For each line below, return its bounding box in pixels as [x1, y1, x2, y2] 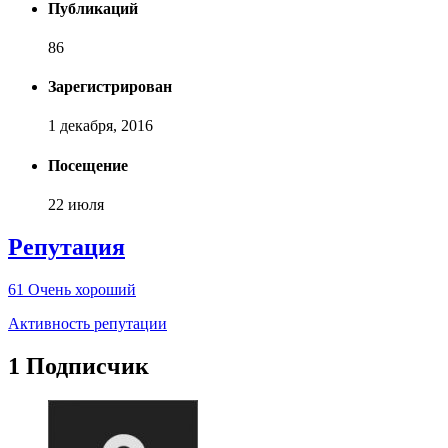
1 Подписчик [8, 352, 149, 379]
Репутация [8, 233, 125, 260]
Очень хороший [28, 280, 136, 298]
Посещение [48, 156, 128, 174]
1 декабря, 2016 [48, 117, 153, 135]
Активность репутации [8, 314, 167, 332]
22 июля [48, 196, 104, 213]
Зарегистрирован [48, 78, 172, 96]
